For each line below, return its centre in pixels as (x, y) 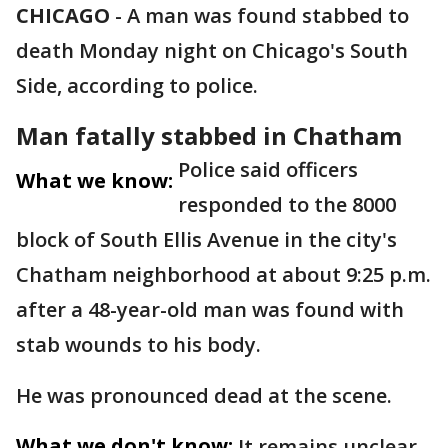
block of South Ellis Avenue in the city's (206, 239)
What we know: (94, 180)
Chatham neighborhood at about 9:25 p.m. (223, 274)
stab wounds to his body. (138, 344)
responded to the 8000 (287, 204)
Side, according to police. (137, 85)
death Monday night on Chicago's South (212, 50)
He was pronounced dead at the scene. (204, 395)
